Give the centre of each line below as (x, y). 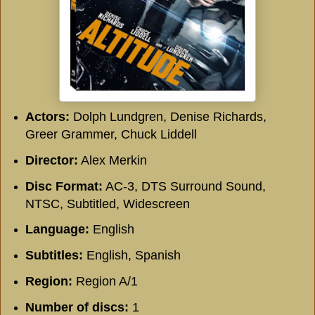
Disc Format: (64, 186)
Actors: (47, 116)
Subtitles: (54, 256)
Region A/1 (105, 282)
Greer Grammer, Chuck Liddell (111, 134)
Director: (51, 160)
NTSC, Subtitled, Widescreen (107, 204)
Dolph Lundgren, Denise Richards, (168, 116)
